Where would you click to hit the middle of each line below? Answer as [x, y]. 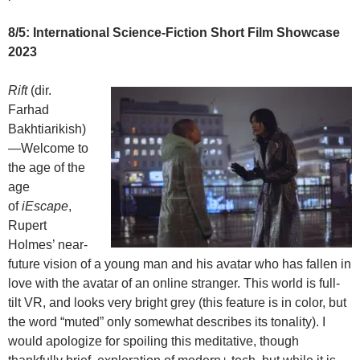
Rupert [27, 226]
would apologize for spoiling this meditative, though [153, 342]
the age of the [47, 168]
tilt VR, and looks [58, 303]
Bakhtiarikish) [47, 129]
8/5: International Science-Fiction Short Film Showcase [174, 33]
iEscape [45, 207]
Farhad [29, 110]
